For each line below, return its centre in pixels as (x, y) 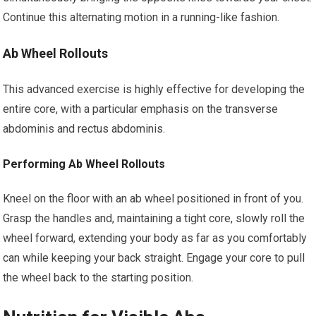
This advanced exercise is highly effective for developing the (154, 89)
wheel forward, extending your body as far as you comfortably (155, 238)
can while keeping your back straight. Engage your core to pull (154, 258)
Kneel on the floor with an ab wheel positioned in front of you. (153, 199)
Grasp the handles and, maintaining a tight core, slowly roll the (154, 218)
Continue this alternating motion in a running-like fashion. (141, 17)
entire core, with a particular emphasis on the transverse (141, 109)
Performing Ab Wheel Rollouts (84, 164)
